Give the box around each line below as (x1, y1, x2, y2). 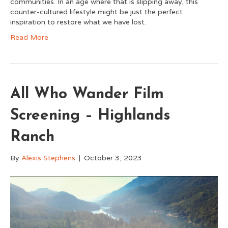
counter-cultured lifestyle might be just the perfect (10, 7, 183, 16)
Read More (10, 33, 48, 42)
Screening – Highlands (10, 107, 170, 124)
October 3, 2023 (84, 153, 142, 162)
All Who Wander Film (10, 86, 164, 102)
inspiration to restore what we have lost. (10, 17, 146, 26)
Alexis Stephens (21, 153, 75, 162)
